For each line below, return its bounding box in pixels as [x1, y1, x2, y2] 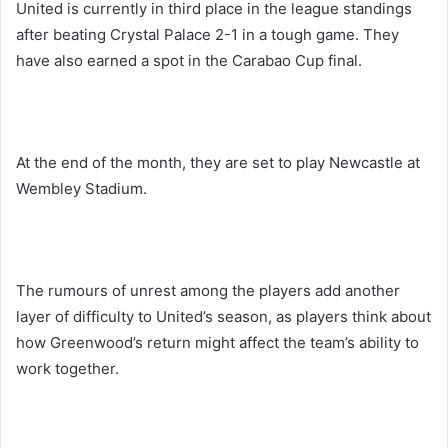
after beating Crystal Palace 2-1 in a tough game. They [16, 24, 399, 44]
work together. [16, 358, 119, 378]
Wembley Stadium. [16, 178, 147, 198]
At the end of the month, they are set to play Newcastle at [16, 152, 420, 172]
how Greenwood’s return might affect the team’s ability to [16, 332, 419, 352]
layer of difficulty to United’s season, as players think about [16, 306, 431, 326]
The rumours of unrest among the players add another [16, 280, 400, 300]
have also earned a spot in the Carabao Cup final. [16, 50, 362, 70]
